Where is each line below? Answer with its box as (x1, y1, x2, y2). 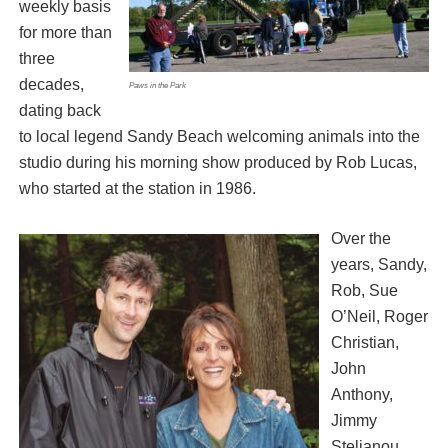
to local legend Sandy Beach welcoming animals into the (18, 128, 420, 146)
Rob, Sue (330, 282, 398, 300)
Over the (330, 230, 391, 248)
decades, (18, 76, 84, 94)
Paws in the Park (129, 81, 187, 91)
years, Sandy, (330, 256, 427, 274)
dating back (18, 102, 101, 120)
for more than (18, 24, 112, 42)
